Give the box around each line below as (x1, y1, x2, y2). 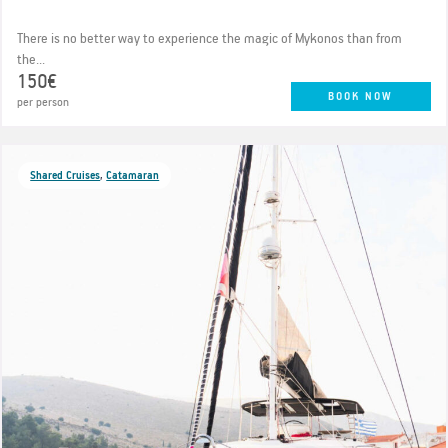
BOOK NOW (328, 89, 394, 104)
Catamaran (106, 168, 160, 183)
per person (17, 93, 70, 109)
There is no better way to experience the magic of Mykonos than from (17, 29, 403, 47)
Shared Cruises (30, 168, 101, 183)
